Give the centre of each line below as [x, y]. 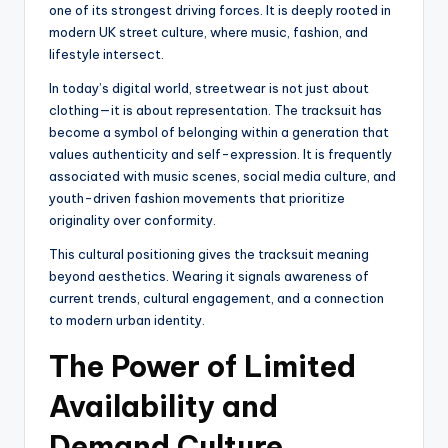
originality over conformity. [132, 220]
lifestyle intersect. [106, 54]
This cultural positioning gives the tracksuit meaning [209, 254]
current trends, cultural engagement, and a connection [216, 298]
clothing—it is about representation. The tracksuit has [215, 110]
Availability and [163, 407]
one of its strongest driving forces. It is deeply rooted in [220, 10]
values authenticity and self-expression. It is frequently [220, 154]
